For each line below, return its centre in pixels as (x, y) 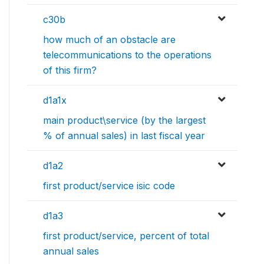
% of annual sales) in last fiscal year (124, 136)
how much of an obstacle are (109, 40)
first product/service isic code (109, 186)
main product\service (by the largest (124, 121)
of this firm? (70, 70)
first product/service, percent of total (126, 236)
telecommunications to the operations (127, 55)
